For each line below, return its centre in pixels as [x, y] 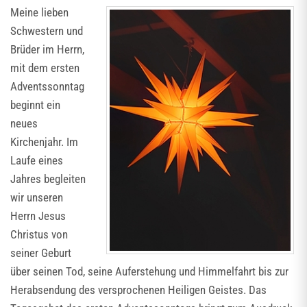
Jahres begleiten [48, 179]
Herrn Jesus [38, 216]
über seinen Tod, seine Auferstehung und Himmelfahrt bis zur [149, 271]
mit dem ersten [45, 68]
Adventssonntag [47, 86]
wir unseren [37, 197]
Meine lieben [39, 12]
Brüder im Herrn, [47, 49]
